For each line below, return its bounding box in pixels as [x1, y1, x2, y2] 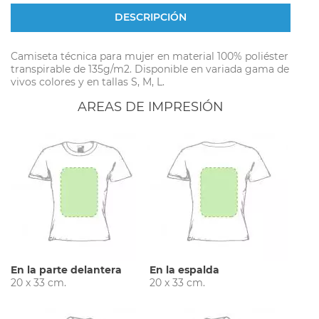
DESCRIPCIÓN [115, 11, 187, 23]
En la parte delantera [11, 263, 122, 276]
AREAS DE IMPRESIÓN [78, 99, 224, 115]
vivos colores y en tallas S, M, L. [11, 75, 164, 88]
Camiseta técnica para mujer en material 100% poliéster [11, 50, 288, 63]
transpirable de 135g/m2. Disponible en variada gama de [11, 63, 289, 75]
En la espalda [150, 263, 219, 276]
